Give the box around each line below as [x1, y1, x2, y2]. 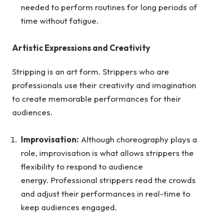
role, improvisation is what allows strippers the [21, 147, 194, 158]
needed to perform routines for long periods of [21, 1, 197, 12]
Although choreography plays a [79, 134, 197, 144]
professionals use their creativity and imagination [12, 79, 196, 90]
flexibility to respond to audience [21, 161, 143, 171]
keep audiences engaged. [21, 201, 117, 212]
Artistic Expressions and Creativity [12, 43, 150, 53]
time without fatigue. [21, 15, 99, 26]
